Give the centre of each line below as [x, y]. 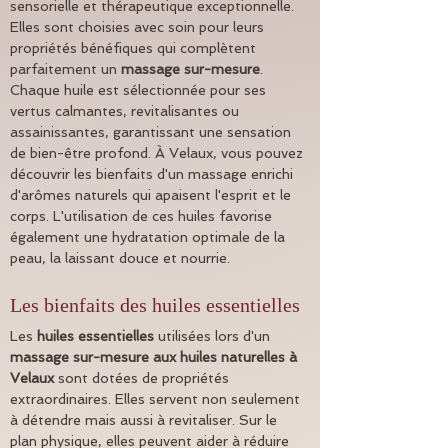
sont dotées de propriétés [143, 378]
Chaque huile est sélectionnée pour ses [140, 90]
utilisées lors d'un [214, 336]
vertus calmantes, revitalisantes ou [126, 111]
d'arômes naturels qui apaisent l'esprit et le [152, 195]
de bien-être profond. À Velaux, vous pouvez [158, 153]
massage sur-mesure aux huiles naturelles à [155, 357]
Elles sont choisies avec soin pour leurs [139, 27]
